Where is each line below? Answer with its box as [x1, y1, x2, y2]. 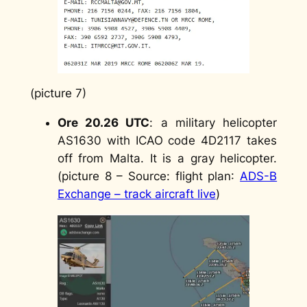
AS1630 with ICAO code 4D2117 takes [57, 134, 278, 148]
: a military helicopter [149, 116, 278, 130]
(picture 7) [29, 86, 86, 101]
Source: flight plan [128, 169, 232, 184]
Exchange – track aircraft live [57, 187, 216, 201]
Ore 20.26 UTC [57, 116, 150, 130]
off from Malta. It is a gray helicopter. [57, 151, 278, 166]
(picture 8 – [57, 169, 128, 184]
